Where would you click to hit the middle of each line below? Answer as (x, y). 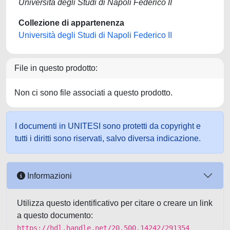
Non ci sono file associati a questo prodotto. (93, 93)
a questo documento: (55, 215)
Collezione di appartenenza (71, 23)
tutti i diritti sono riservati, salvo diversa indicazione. (108, 138)
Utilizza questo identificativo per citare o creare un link (115, 203)
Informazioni (49, 176)
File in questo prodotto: (56, 68)
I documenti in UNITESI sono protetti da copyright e (108, 126)
